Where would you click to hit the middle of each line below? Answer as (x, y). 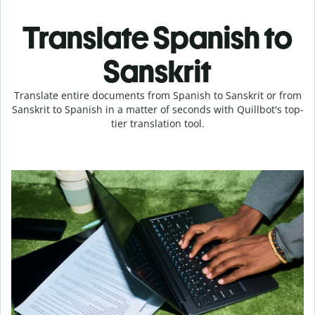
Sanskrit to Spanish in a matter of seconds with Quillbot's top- (157, 109)
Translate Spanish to (157, 38)
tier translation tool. (157, 123)
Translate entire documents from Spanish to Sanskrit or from (157, 95)
